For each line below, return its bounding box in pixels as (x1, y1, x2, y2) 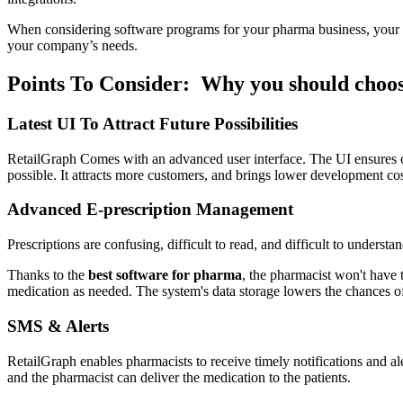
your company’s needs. (7, 38, 138, 54)
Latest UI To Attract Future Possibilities (7, 113, 298, 133)
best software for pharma (88, 267, 242, 283)
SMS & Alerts (7, 316, 109, 336)
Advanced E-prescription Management (7, 200, 293, 219)
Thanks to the (7, 267, 88, 283)
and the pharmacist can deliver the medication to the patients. (7, 369, 351, 385)
